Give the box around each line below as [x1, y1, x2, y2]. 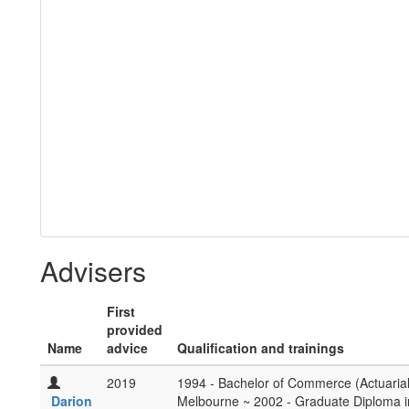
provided [107, 320, 163, 339]
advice [107, 339, 148, 357]
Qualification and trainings [177, 339, 344, 357]
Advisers [40, 251, 146, 290]
